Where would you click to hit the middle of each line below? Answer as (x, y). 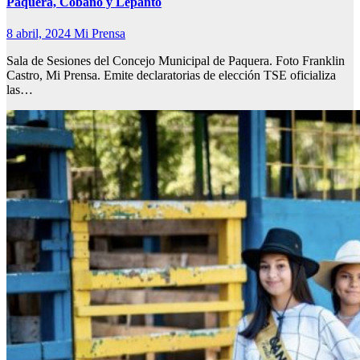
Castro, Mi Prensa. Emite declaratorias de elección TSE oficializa (171, 76)
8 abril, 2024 (40, 34)
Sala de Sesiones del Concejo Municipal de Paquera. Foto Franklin (176, 61)
